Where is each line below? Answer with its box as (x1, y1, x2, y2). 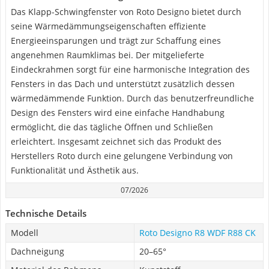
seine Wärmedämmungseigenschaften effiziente (11, 20, 206, 32)
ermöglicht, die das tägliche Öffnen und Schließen (11, 121, 213, 133)
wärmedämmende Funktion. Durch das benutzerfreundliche (11, 92, 254, 104)
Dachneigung (11, 246, 64, 257)
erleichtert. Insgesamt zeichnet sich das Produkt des (11, 136, 222, 147)
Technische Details (5, 207, 86, 219)
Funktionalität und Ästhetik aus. (11, 165, 139, 176)
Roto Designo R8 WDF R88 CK (139, 227, 256, 238)
